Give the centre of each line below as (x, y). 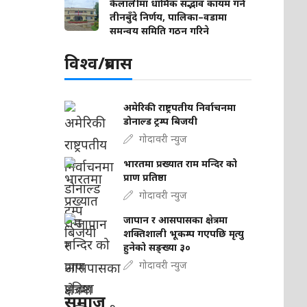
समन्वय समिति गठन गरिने (160, 30)
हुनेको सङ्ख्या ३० (157, 247)
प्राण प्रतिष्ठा (145, 177)
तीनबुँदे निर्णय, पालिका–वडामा (169, 17)
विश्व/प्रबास (99, 63)
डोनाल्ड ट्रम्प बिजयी (161, 121)
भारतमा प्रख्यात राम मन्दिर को (181, 163)
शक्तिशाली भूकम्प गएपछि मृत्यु (184, 233)
